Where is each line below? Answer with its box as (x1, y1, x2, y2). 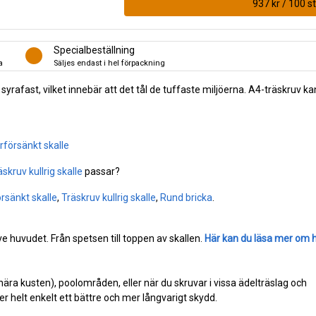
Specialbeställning (54, 44, 135, 56)
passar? (83, 165, 120, 177)
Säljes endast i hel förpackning (54, 58, 165, 68)
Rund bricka (160, 191, 212, 203)
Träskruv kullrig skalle (61, 191, 156, 203)
